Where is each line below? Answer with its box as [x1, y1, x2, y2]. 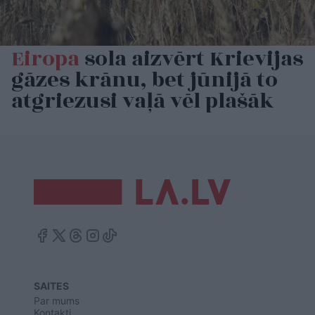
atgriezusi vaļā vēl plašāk [11, 84, 274, 117]
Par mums [34, 294, 79, 307]
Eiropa [11, 42, 79, 75]
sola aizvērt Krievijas [79, 42, 303, 75]
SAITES [34, 279, 69, 292]
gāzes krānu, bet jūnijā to [11, 63, 278, 96]
